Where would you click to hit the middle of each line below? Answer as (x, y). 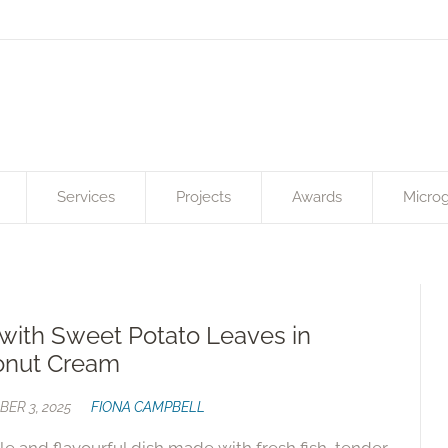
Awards (317, 197)
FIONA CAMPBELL (148, 407)
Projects (203, 197)
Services (86, 197)
